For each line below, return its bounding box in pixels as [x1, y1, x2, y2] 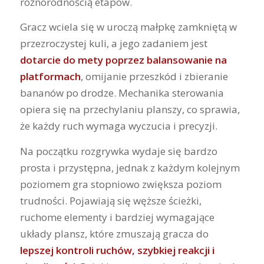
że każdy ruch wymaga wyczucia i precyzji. [19, 119, 217, 133]
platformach [19, 70, 81, 84]
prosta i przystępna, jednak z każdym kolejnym [19, 160, 240, 174]
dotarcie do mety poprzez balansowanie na [19, 53, 227, 67]
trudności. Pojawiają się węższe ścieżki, [19, 193, 202, 207]
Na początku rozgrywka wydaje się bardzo [19, 144, 217, 158]
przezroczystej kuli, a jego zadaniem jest [19, 37, 207, 51]
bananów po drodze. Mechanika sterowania [19, 86, 224, 100]
